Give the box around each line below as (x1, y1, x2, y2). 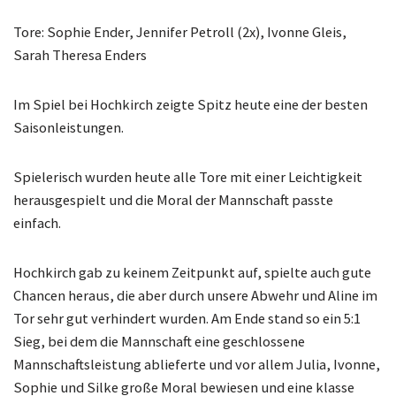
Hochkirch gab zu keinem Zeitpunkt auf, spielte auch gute (13, 263, 371, 282)
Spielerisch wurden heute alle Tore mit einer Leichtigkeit (13, 168, 362, 187)
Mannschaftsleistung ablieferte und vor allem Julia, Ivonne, (13, 355, 380, 374)
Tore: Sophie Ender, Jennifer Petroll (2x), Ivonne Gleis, (13, 23, 346, 42)
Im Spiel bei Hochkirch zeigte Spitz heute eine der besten (13, 95, 368, 114)
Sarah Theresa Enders (13, 46, 147, 65)
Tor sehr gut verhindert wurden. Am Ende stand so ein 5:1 (13, 309, 361, 328)
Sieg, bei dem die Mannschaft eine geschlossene (13, 332, 305, 351)
